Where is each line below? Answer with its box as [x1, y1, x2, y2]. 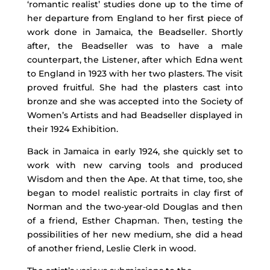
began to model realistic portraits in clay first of [27, 187, 243, 198]
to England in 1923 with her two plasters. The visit [27, 67, 243, 79]
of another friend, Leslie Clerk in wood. [27, 242, 196, 254]
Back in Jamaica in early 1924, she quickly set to [27, 145, 243, 157]
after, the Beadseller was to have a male [27, 40, 243, 51]
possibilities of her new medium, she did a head [27, 228, 243, 240]
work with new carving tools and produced [27, 159, 243, 171]
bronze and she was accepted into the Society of [27, 95, 243, 107]
